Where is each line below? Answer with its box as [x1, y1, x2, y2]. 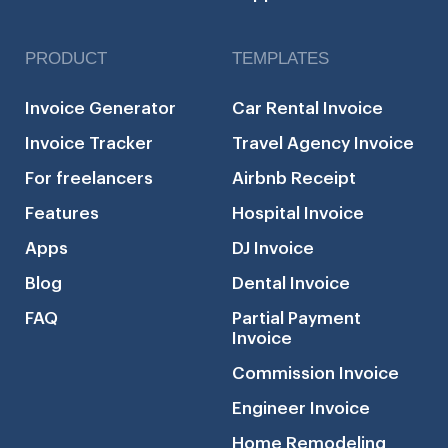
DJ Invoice [232, 240, 314, 258]
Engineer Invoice [232, 400, 370, 418]
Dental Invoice [232, 275, 350, 293]
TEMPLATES [232, 49, 329, 69]
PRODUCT [25, 49, 107, 69]
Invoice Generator [25, 100, 176, 118]
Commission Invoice [232, 365, 399, 383]
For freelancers [25, 170, 153, 188]
